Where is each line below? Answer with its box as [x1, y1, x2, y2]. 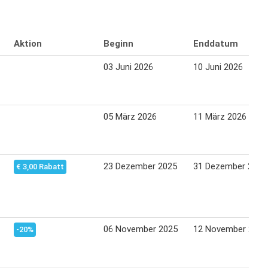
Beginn [103, 38, 133, 49]
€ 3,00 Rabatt [16, 162, 64, 171]
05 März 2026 [103, 111, 157, 122]
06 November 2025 [103, 223, 178, 234]
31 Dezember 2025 [193, 160, 267, 172]
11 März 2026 [193, 111, 246, 122]
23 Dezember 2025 [103, 160, 177, 172]
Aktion [14, 38, 42, 49]
